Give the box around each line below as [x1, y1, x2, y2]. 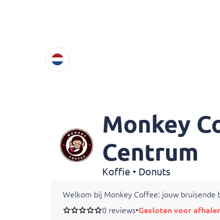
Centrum [102, 138, 198, 165]
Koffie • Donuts [102, 166, 170, 177]
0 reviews [102, 206, 136, 215]
